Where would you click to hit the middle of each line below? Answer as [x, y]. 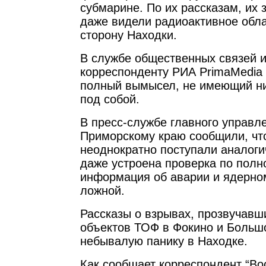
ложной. [102, 191]
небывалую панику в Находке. [164, 241]
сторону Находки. [129, 35]
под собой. [110, 99]
